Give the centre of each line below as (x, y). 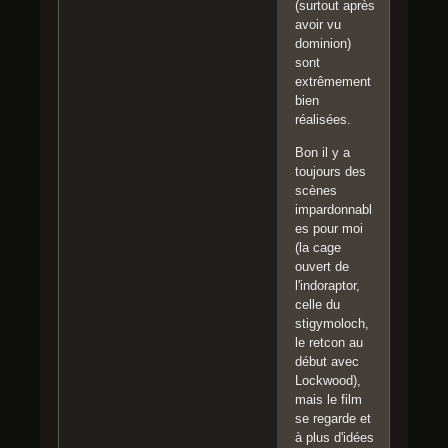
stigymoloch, (332, 324)
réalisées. (323, 120)
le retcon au (329, 343)
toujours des (330, 172)
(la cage (318, 248)
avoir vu (318, 25)
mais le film (328, 400)
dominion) (323, 44)
